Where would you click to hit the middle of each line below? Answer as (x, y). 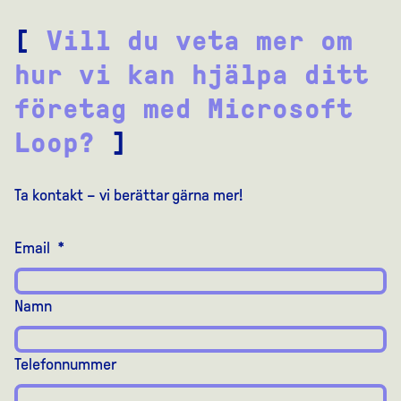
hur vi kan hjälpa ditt (192, 74)
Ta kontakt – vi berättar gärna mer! (128, 196)
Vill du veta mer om (200, 40)
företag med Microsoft (183, 108)
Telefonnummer (65, 365)
